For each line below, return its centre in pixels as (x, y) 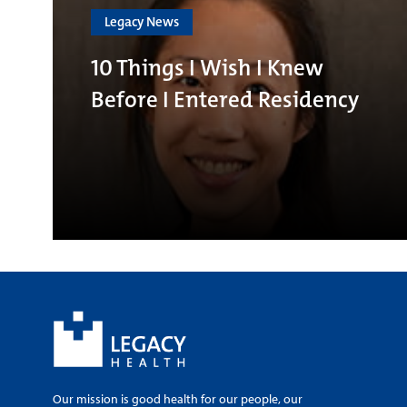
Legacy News (142, 21)
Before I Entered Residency (225, 99)
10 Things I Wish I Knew (207, 67)
